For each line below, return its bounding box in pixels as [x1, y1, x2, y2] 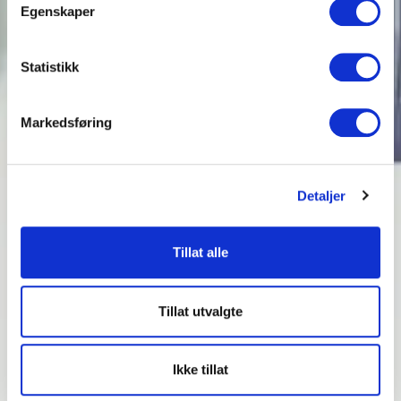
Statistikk [21, 59, 79, 75]
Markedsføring [21, 115, 112, 131]
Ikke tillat [173, 362, 228, 378]
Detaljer [296, 187, 346, 203]
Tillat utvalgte [158, 303, 243, 319]
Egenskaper [21, 4, 95, 20]
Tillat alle [173, 244, 228, 260]
